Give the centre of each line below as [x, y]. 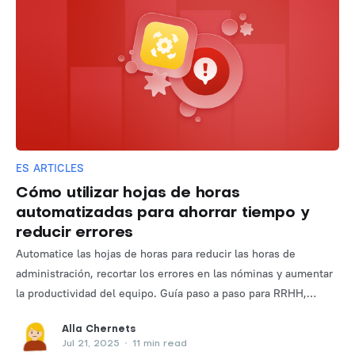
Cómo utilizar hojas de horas [128, 193]
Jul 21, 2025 [91, 344]
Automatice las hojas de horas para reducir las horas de [156, 253]
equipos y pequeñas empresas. [94, 313]
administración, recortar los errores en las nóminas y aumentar [174, 273]
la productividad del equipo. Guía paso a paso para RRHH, [161, 293]
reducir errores [75, 233]
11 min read [158, 344]
